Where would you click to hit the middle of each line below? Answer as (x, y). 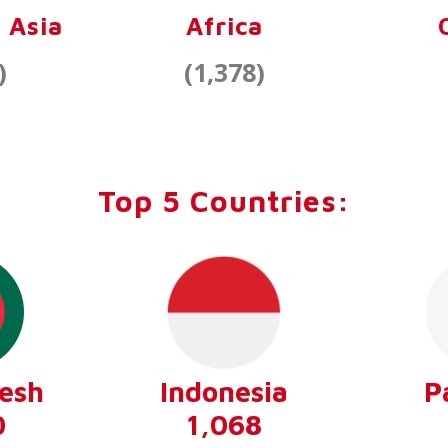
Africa (224, 25)
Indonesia (224, 391)
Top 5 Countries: (224, 200)
